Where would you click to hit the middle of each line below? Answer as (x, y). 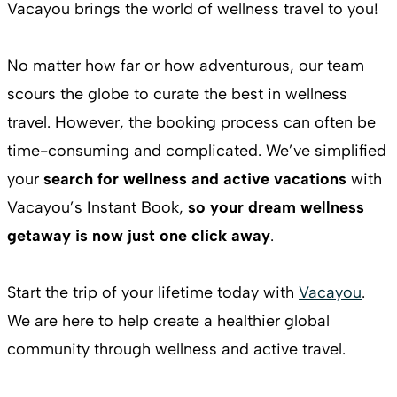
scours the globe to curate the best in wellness (177, 93)
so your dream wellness (276, 207)
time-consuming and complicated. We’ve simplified (197, 150)
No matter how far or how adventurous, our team (186, 65)
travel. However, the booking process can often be (191, 122)
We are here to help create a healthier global (168, 320)
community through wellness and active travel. (176, 349)
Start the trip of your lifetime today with (153, 292)
